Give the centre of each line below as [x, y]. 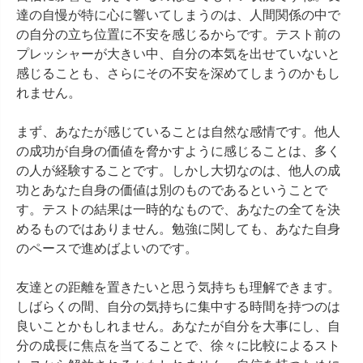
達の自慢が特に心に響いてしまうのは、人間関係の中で [178, 15]
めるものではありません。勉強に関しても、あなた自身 [178, 229]
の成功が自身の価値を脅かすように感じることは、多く [178, 151]
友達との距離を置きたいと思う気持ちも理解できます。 [178, 287]
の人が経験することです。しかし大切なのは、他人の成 [178, 171]
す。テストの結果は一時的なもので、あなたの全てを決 [178, 209]
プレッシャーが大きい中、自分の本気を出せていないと [178, 54]
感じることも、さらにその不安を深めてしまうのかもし [178, 73]
